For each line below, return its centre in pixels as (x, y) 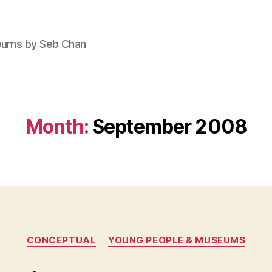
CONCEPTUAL (61, 240)
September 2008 (169, 127)
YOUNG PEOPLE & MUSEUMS (177, 240)
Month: (57, 127)
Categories (162, 235)
